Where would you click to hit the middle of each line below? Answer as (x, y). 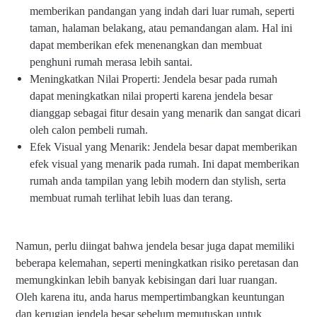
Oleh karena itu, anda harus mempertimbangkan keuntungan (150, 296)
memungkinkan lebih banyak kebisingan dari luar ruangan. (146, 279)
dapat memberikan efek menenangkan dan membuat (146, 45)
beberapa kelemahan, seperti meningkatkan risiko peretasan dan (157, 263)
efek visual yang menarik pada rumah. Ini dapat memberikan (165, 163)
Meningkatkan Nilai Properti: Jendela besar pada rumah (154, 79)
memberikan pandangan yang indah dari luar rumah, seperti (162, 11)
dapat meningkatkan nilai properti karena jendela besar (151, 96)
